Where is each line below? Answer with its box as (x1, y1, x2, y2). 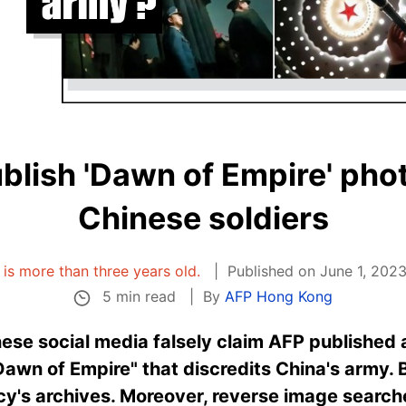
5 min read (97, 287, 180, 305)
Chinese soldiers (77, 199, 329, 237)
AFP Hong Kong (224, 287, 333, 306)
